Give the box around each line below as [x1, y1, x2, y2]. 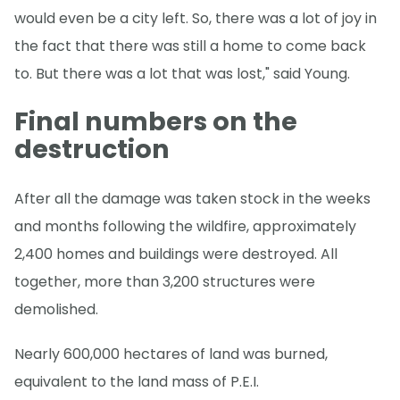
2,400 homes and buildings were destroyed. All [14, 244, 337, 265]
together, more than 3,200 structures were [14, 271, 315, 293]
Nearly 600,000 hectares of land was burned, [14, 344, 328, 365]
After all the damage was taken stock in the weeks [14, 188, 371, 210]
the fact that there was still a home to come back [14, 35, 366, 56]
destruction [14, 131, 170, 168]
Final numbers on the [14, 104, 297, 140]
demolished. [14, 299, 98, 321]
